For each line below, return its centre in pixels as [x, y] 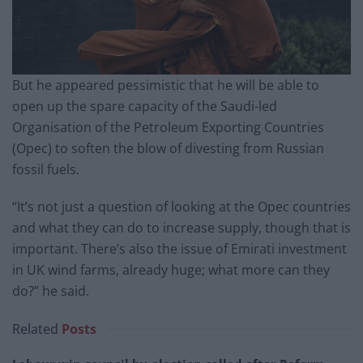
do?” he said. [51, 290]
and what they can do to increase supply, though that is [181, 227]
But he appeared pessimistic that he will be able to [166, 85]
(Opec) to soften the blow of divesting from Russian [168, 148]
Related [35, 329]
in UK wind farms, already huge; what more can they [171, 269]
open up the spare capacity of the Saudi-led [145, 106]
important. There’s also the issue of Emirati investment [179, 248]
